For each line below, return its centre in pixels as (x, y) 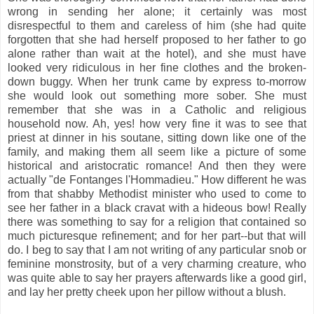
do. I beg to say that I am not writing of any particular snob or (157, 250)
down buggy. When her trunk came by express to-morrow (157, 81)
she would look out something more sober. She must (157, 95)
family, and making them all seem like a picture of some (157, 151)
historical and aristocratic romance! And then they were (157, 165)
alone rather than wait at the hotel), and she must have (157, 53)
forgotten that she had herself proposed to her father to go (157, 39)
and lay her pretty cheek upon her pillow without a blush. (147, 292)
